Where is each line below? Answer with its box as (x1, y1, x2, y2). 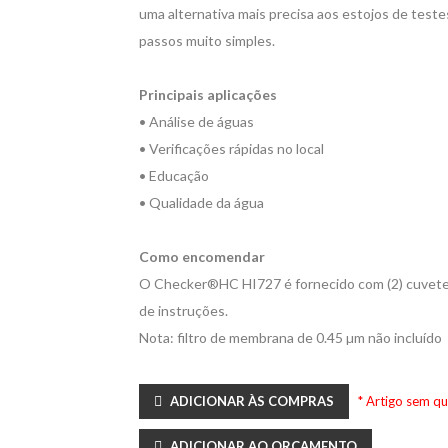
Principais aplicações (139, 86, 277, 103)
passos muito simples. (139, 32, 275, 49)
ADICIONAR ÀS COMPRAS (170, 393, 334, 409)
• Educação (139, 167, 209, 184)
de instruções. (139, 302, 231, 319)
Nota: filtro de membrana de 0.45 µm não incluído (139, 329, 442, 346)
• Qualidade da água (139, 194, 264, 211)
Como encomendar (139, 248, 265, 265)
